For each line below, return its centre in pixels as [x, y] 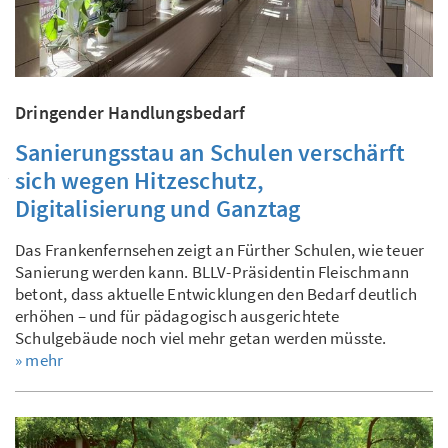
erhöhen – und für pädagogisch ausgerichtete [177, 316]
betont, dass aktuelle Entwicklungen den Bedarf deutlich [216, 294]
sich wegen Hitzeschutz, [140, 181]
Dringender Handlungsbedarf [130, 113]
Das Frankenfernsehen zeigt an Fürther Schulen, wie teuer [220, 250]
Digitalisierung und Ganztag [158, 209]
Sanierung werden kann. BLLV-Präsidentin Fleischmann [212, 272]
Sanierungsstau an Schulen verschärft [210, 153]
